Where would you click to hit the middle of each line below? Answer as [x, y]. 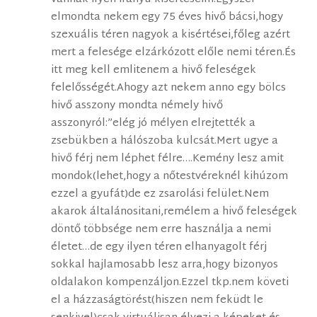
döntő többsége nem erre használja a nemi [161, 230]
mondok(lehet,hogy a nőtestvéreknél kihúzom [170, 177]
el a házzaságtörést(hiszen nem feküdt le [157, 301]
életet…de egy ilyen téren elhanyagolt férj [159, 248]
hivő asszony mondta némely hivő [137, 106]
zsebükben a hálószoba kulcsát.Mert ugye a [165, 142]
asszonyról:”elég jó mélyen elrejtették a [154, 124]
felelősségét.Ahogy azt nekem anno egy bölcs [169, 88]
